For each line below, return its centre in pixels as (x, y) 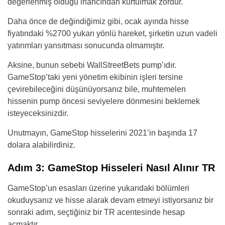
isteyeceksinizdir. (38, 114)
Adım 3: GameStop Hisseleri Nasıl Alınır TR (111, 168)
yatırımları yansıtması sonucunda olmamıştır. (86, 46)
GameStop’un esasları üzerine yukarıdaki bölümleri (98, 188)
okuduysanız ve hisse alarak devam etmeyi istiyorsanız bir (110, 200)
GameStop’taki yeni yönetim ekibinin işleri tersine (95, 77)
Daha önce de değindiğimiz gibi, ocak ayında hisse (98, 22)
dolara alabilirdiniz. (41, 145)
